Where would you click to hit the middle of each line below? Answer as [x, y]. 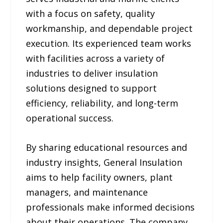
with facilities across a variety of [96, 58]
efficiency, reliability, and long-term [102, 103]
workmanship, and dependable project [110, 29]
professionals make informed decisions [111, 207]
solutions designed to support [92, 88]
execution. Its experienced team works [109, 44]
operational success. [70, 118]
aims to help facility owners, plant [100, 177]
